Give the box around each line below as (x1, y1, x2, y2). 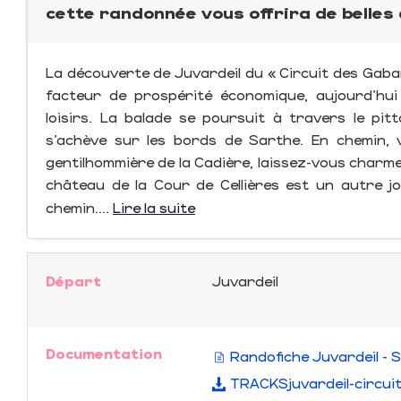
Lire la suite (113, 199, 195, 216)
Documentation (46, 345, 162, 362)
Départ (46, 272, 101, 289)
